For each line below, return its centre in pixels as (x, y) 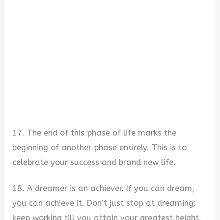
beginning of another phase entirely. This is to (100, 148)
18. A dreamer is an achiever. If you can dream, (104, 188)
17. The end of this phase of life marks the (95, 133)
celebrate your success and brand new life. (94, 163)
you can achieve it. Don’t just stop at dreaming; (104, 203)
